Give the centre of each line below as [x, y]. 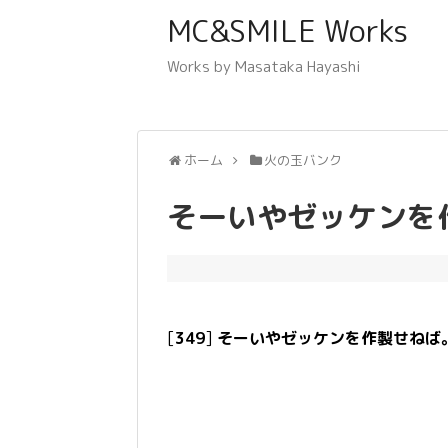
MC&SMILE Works [287, 31]
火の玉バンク [303, 160]
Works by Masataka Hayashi [264, 66]
